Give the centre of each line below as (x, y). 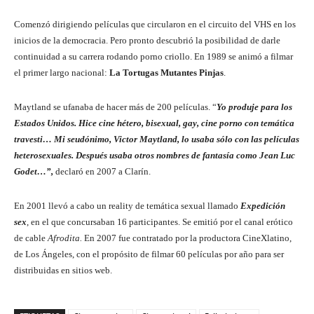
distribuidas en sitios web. (63, 270)
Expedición (262, 205)
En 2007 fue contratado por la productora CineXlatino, (188, 238)
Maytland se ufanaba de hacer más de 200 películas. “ (115, 107)
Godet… (30, 171)
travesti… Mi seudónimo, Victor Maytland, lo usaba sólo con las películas (157, 139)
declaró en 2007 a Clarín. (103, 171)
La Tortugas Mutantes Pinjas (166, 72)
